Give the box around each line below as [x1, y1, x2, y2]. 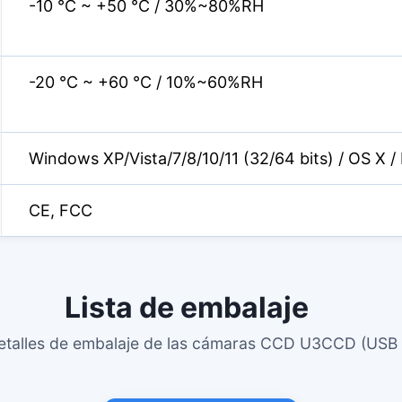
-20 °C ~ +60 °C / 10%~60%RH [29, 73, 263, 92]
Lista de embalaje [65, 290, 315, 325]
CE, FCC [29, 201, 92, 220]
